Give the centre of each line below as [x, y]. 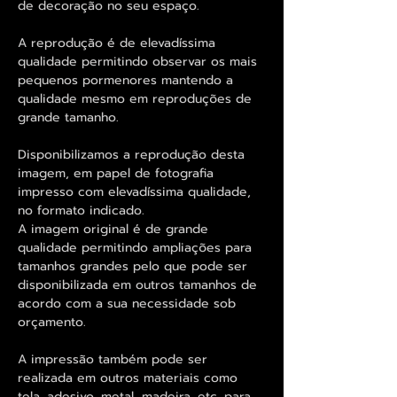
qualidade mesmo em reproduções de [135, 98]
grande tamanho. [70, 117]
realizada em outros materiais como [128, 378]
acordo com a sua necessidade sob [127, 303]
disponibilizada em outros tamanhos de [137, 284]
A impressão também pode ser [113, 359]
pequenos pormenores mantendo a [125, 80]
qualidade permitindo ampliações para [135, 247]
